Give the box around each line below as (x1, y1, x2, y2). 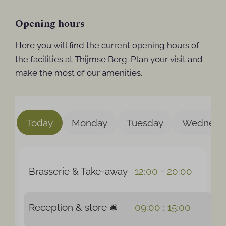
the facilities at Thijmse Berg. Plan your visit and (15, 53, 203, 64)
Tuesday (126, 117, 163, 128)
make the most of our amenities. (15, 67, 143, 78)
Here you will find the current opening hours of (15, 40, 200, 50)
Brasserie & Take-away (28, 165, 128, 177)
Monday (72, 117, 108, 128)
